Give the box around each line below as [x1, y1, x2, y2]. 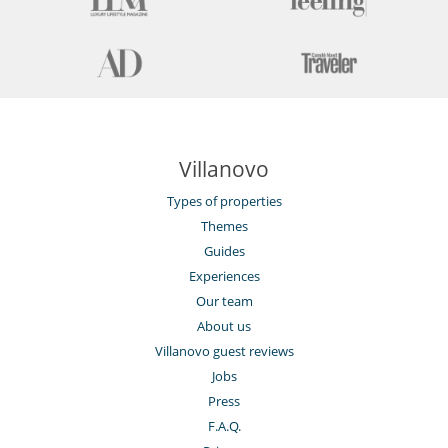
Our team [195, 292, 253, 311]
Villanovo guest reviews [154, 342, 294, 361]
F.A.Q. [207, 417, 241, 436]
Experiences [188, 267, 260, 286]
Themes [200, 217, 248, 236]
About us [197, 317, 251, 336]
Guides [203, 242, 245, 261]
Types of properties [166, 192, 282, 211]
